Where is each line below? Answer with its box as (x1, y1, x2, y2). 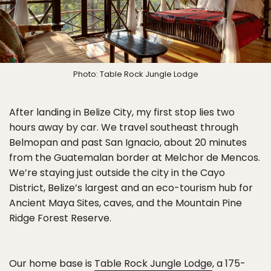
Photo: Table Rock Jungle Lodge (73, 68, 198, 80)
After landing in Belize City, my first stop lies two (9, 105, 235, 119)
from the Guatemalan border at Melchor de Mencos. (9, 150, 260, 165)
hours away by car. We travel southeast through (9, 120, 238, 134)
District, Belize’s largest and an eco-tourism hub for (9, 180, 253, 195)
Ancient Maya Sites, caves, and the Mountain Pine (9, 195, 242, 210)
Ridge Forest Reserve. (9, 211, 111, 225)
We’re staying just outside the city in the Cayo (9, 165, 225, 180)
